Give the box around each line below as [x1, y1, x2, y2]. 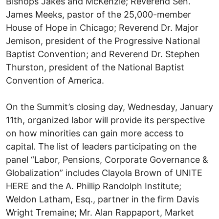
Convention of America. [6, 75, 104, 86]
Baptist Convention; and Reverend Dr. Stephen [6, 48, 200, 59]
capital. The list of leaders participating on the [6, 141, 197, 152]
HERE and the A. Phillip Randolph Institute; [6, 180, 181, 191]
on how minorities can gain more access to [6, 128, 184, 138]
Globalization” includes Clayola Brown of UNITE [6, 167, 202, 178]
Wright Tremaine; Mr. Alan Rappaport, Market [6, 207, 194, 218]
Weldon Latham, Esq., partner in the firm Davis [6, 194, 199, 204]
